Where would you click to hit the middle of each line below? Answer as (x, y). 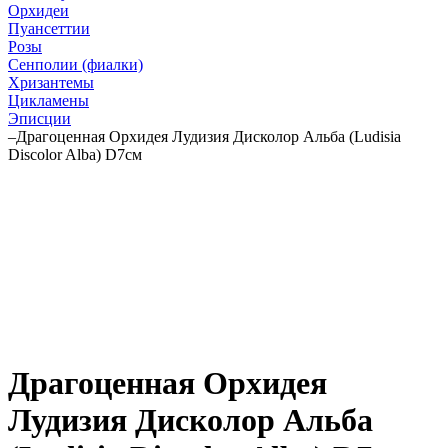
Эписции (39, 118)
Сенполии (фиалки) (75, 64)
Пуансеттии (49, 28)
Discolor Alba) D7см (75, 154)
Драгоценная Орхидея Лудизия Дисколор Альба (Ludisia (208, 136)
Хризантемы (51, 82)
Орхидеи (38, 10)
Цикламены (48, 100)
